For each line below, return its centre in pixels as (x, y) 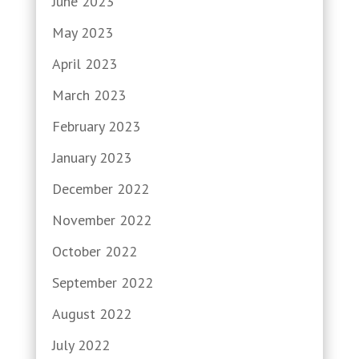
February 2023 (96, 126)
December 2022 (100, 188)
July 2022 (81, 345)
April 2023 (84, 63)
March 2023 (89, 95)
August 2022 (91, 313)
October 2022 (94, 251)
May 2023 (82, 32)
